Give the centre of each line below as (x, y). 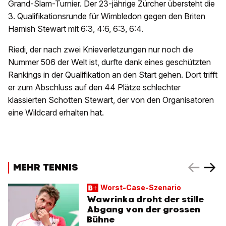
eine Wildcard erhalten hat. (56, 113)
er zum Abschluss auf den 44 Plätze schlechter (94, 88)
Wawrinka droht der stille (145, 200)
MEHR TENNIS (45, 167)
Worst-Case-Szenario (140, 188)
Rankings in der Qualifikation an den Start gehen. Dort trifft (113, 75)
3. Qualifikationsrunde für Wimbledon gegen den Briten (107, 16)
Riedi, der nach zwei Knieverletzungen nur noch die (101, 50)
